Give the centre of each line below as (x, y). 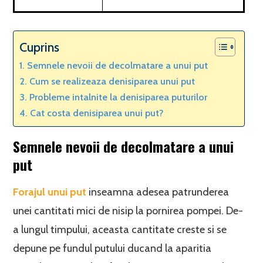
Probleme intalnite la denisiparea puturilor (118, 97)
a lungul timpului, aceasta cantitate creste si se (120, 230)
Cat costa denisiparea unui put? (96, 113)
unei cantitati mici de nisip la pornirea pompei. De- (128, 211)
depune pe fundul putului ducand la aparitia (112, 248)
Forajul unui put (50, 192)
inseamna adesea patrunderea (158, 192)
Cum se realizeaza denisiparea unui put (112, 81)
